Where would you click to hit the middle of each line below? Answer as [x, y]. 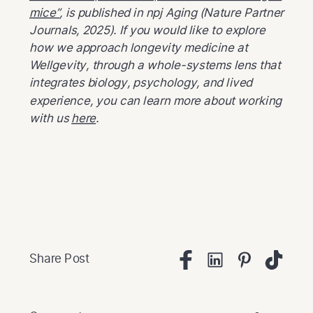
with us [51, 117]
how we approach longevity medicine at [139, 47]
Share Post [59, 259]
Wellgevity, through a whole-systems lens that [155, 65]
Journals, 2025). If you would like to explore [147, 29]
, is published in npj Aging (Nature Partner [172, 12]
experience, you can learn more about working [156, 100]
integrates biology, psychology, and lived [141, 82]
